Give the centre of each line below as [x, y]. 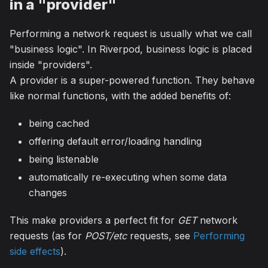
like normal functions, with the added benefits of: [120, 95]
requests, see [160, 235]
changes [48, 192]
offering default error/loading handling [115, 141]
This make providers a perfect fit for [94, 220]
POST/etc [106, 235]
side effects [35, 251]
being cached [59, 123]
